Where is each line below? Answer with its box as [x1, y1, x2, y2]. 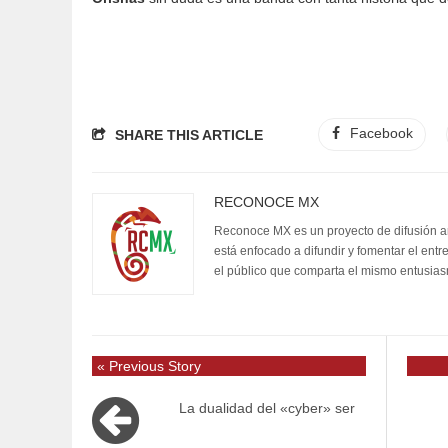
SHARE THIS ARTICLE [115, 127, 263, 143]
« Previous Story [97, 358, 201, 374]
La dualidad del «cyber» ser [179, 400, 355, 416]
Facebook [349, 125, 413, 141]
